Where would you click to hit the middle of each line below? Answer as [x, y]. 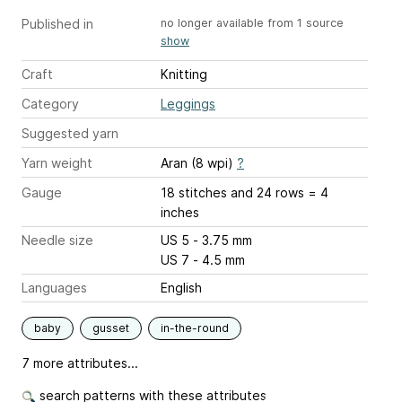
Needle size [57, 240]
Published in [57, 24]
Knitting [184, 74]
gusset [111, 328]
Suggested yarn [70, 133]
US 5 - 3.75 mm [223, 240]
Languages [54, 287]
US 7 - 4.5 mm [219, 259]
